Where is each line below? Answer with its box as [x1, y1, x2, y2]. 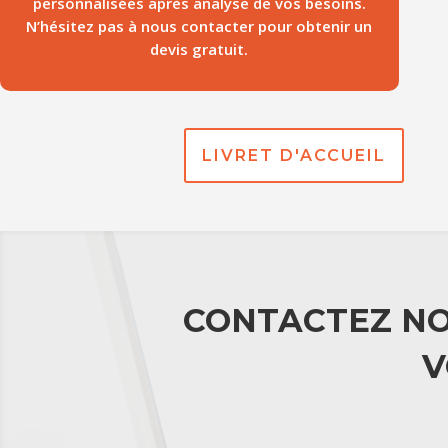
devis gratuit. [150, 38, 249, 59]
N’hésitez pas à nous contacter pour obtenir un [26, 15, 373, 36]
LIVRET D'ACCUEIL [201, 145, 386, 165]
